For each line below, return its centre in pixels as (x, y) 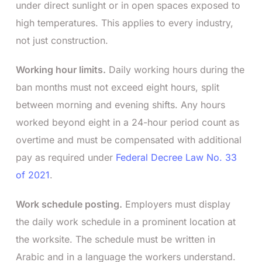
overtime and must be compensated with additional (129, 139)
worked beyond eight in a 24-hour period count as (127, 122)
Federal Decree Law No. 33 (176, 157)
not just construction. (62, 40)
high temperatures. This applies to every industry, (125, 23)
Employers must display (176, 204)
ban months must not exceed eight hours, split (118, 87)
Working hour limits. (61, 69)
